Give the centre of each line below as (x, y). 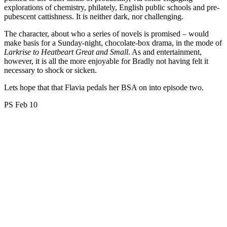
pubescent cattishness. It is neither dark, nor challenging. (94, 17)
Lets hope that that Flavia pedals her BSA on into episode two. (104, 88)
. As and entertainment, (165, 52)
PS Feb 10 (21, 105)
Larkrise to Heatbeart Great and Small (66, 52)
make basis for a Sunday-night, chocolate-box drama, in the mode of (113, 43)
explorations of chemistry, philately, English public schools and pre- (112, 8)
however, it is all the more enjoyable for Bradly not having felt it (106, 61)
